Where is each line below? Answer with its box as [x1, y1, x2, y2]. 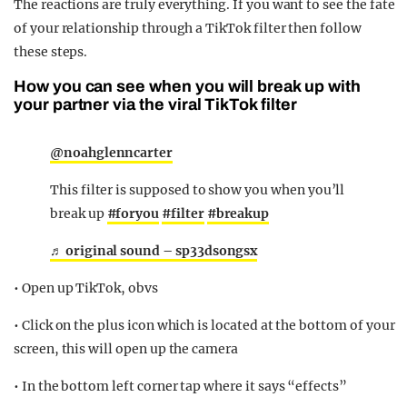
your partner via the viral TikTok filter [14, 95, 297, 114]
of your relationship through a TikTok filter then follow [14, 20, 362, 37]
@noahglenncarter [50, 144, 174, 162]
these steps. [14, 44, 88, 61]
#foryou [106, 205, 160, 223]
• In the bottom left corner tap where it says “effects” [14, 378, 347, 395]
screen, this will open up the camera [14, 341, 238, 358]
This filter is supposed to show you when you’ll [50, 182, 345, 199]
